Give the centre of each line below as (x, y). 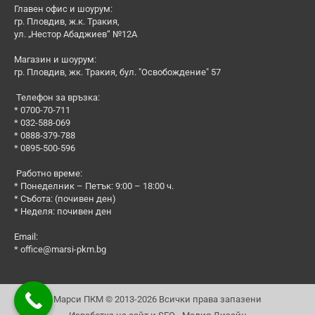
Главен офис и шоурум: (63, 9)
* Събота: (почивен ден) (65, 199)
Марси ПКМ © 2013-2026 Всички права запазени (157, 300)
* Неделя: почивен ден (63, 212)
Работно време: (48, 174)
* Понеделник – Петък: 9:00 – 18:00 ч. (94, 186)
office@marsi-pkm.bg (63, 250)
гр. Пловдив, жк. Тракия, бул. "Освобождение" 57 (117, 72)
